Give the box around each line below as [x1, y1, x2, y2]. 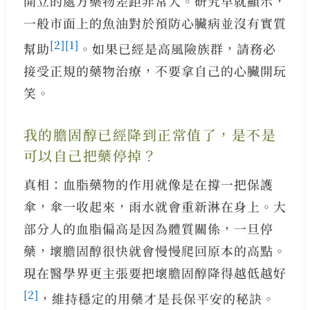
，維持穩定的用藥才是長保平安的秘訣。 [38, 289, 275, 308]
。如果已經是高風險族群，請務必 [78, 39, 276, 58]
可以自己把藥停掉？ [23, 145, 158, 166]
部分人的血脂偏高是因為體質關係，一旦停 [23, 219, 273, 238]
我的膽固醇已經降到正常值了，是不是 [23, 125, 277, 145]
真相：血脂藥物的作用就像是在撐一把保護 [23, 175, 273, 194]
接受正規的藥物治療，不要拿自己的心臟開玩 [23, 62, 286, 80]
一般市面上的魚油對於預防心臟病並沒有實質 [23, 14, 286, 33]
